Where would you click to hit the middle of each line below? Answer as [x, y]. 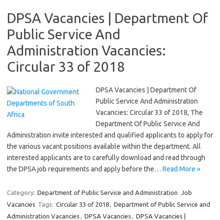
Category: [22, 192]
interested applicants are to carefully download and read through [106, 158]
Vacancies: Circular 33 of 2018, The [149, 112]
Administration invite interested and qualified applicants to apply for [110, 135]
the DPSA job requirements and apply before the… [85, 169]
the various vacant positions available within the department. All [104, 146]
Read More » [181, 169]
